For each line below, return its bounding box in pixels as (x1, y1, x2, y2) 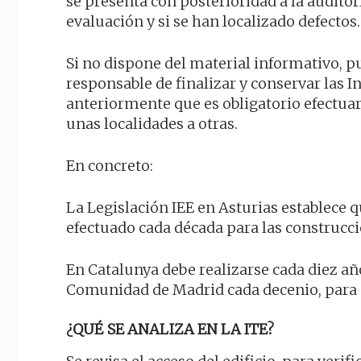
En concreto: (66, 156, 153, 176)
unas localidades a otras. (66, 114, 238, 134)
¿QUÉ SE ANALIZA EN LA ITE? (66, 320, 275, 339)
